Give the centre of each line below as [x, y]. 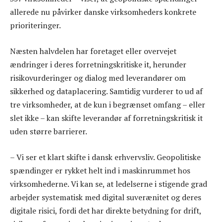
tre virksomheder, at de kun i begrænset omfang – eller [108, 105]
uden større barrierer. [49, 132]
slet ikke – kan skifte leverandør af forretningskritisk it [106, 118]
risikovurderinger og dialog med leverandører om [98, 78]
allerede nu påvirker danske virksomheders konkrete [103, 12]
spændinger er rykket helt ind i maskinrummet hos [100, 170]
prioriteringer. [35, 26]
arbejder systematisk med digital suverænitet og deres [106, 197]
